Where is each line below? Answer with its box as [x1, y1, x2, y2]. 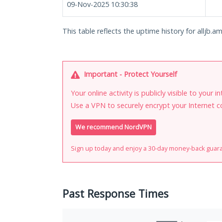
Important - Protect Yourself [82, 69, 177, 79]
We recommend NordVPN [75, 123, 152, 132]
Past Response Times [62, 186, 168, 201]
